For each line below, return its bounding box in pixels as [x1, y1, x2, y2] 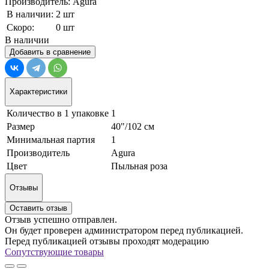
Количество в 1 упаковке [7, 107, 109, 118]
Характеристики [10, 87, 67, 97]
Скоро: [7, 22, 34, 32]
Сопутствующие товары [5, 247, 104, 258]
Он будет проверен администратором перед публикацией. [5, 225, 243, 236]
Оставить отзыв [10, 204, 67, 213]
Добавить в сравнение [10, 47, 91, 56]
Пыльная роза [111, 160, 168, 171]
